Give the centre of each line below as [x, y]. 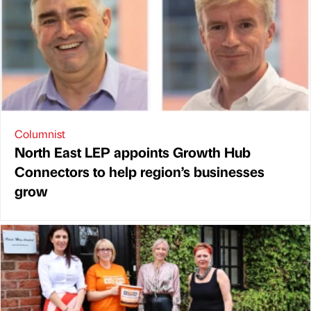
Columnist [40, 133]
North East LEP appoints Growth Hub [133, 151]
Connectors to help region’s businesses [140, 171]
